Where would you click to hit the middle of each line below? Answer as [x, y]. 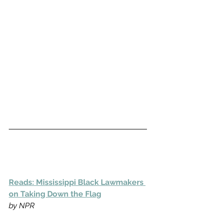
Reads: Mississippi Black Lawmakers [77, 182]
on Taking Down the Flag [55, 194]
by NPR [22, 206]
